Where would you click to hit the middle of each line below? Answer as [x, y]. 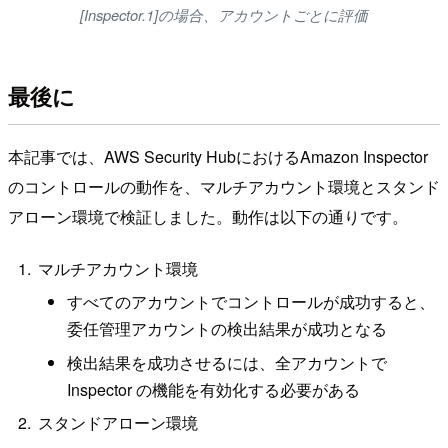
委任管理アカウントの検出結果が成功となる [227, 329]
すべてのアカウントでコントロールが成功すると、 [251, 302]
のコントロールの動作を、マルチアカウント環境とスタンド [224, 187]
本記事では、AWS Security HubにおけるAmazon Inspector [218, 157]
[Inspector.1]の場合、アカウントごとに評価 [224, 14]
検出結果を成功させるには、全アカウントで [227, 362]
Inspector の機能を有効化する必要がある [214, 389]
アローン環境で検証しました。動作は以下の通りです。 [208, 217]
